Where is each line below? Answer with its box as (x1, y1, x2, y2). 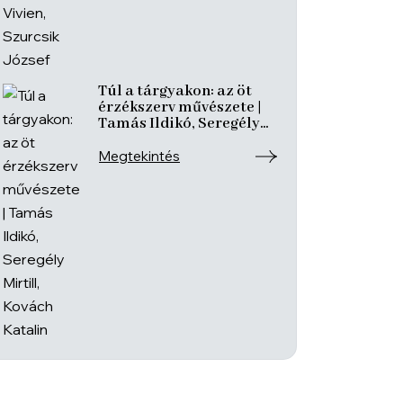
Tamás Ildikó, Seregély (98, 114, 260, 133)
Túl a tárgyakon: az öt (98, 82, 252, 101)
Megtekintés (99, 148, 180, 165)
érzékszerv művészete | (98, 98, 262, 117)
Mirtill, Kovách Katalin (98, 130, 259, 149)
